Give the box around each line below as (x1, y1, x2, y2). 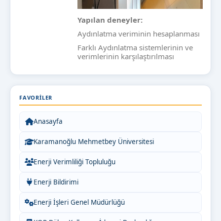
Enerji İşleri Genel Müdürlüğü (34, 198, 125, 207)
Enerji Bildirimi (34, 178, 78, 187)
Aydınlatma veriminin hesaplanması (77, 29, 200, 39)
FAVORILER (19, 94, 53, 102)
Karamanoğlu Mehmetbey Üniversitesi (34, 137, 154, 147)
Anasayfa (34, 117, 63, 126)
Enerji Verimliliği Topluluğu (34, 157, 115, 167)
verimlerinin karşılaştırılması (77, 51, 174, 62)
